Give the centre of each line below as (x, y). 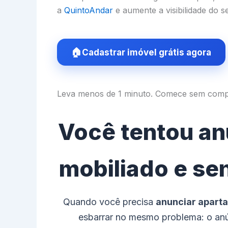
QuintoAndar (89, 10)
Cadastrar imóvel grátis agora (147, 52)
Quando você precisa (109, 202)
